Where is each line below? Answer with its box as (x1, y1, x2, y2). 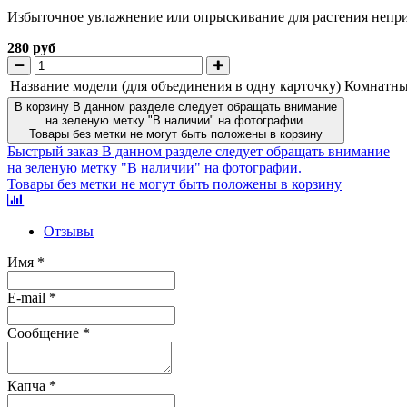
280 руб (7, 39, 55, 55)
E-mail (7, 289, 49, 305)
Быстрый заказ (7, 143, 98, 159)
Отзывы (44, 223, 94, 239)
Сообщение (7, 324, 83, 341)
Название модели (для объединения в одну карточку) (10, 77, 341, 94)
